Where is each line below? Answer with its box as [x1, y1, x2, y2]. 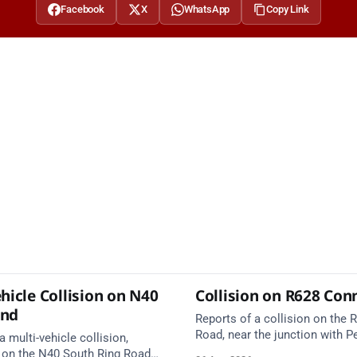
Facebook [61, 2, 104, 15]
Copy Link [266, 2, 309, 15]
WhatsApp [183, 2, 230, 15]
